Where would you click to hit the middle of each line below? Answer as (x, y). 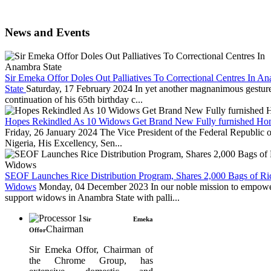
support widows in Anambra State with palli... (92, 197)
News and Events (47, 33)
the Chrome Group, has (91, 260)
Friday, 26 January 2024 (51, 132)
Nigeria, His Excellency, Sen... (64, 143)
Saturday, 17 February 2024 (79, 88)
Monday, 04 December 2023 (93, 186)
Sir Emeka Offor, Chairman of (91, 249)
